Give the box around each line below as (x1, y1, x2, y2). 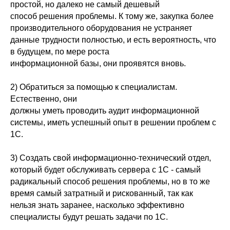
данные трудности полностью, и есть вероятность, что (10, 35, 216, 44)
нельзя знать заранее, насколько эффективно (10, 201, 184, 209)
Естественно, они (10, 94, 77, 103)
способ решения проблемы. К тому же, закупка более (10, 12, 214, 21)
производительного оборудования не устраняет (10, 24, 192, 32)
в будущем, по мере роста (10, 47, 109, 56)
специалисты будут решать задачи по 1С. (10, 213, 168, 221)
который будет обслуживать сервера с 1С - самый (10, 165, 201, 174)
